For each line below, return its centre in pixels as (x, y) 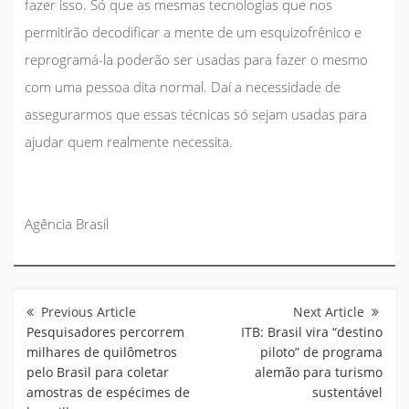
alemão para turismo (319, 372)
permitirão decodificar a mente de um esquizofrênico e (193, 31)
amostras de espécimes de (108, 392)
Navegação (51, 295)
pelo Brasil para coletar (98, 372)
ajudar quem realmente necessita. (129, 141)
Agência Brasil (67, 223)
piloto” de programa (321, 351)
